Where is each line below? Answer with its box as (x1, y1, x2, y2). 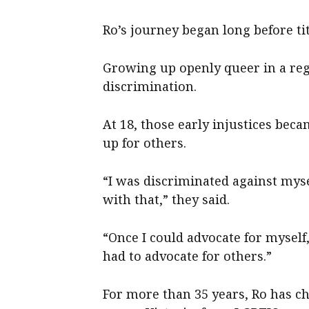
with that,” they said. (103, 191, 230, 208)
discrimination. (103, 78, 197, 95)
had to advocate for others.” (103, 248, 272, 265)
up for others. (103, 134, 187, 152)
